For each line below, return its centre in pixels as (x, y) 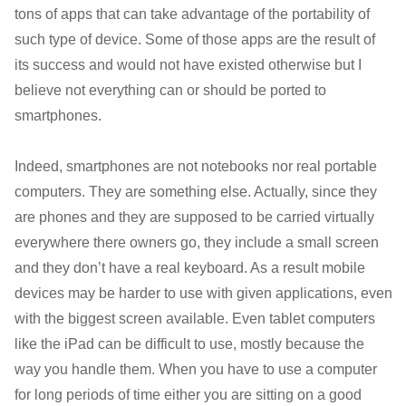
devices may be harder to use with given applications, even (203, 293)
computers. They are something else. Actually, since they (195, 191)
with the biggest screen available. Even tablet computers (194, 318)
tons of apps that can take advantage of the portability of (192, 14)
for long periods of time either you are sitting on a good (188, 394)
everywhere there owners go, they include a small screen (196, 242)
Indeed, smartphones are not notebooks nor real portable (195, 166)
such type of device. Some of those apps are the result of (194, 39)
